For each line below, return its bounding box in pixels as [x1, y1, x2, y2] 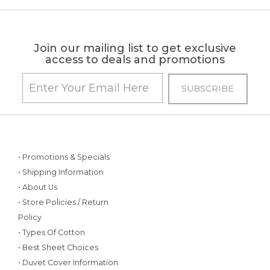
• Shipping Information [18, 168, 104, 177]
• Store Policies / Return [18, 198, 108, 207]
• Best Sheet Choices [18, 243, 98, 252]
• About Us [18, 183, 57, 192]
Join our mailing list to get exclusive [34, 42, 236, 55]
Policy [18, 213, 42, 222]
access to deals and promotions [45, 53, 225, 66]
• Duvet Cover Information [18, 258, 118, 267]
